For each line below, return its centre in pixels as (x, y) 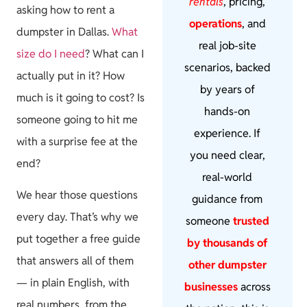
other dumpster (227, 265)
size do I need (51, 54)
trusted (249, 221)
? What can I (114, 54)
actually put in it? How (71, 76)
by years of (227, 90)
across (254, 287)
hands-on (228, 112)
